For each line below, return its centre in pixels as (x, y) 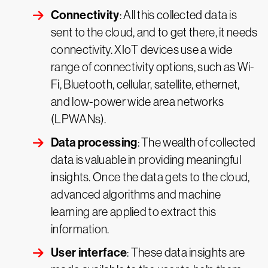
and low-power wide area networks (138, 102)
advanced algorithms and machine (136, 195)
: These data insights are (186, 253)
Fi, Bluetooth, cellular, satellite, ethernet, (145, 85)
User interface (89, 253)
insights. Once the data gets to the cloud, (150, 177)
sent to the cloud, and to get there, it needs (154, 33)
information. (80, 229)
